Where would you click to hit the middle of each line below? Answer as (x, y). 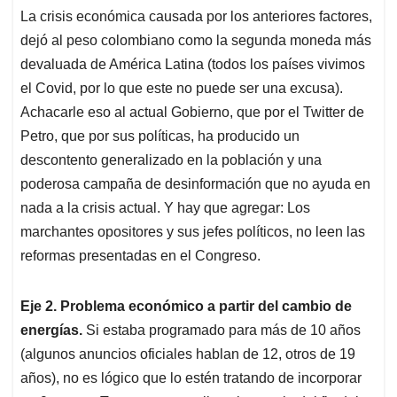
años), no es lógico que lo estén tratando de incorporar (191, 378)
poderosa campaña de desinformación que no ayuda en (195, 184)
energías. (53, 331)
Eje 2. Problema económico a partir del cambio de (186, 307)
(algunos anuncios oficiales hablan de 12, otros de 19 (188, 354)
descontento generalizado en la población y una (171, 160)
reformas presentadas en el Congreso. (140, 256)
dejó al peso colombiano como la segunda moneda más (196, 41)
